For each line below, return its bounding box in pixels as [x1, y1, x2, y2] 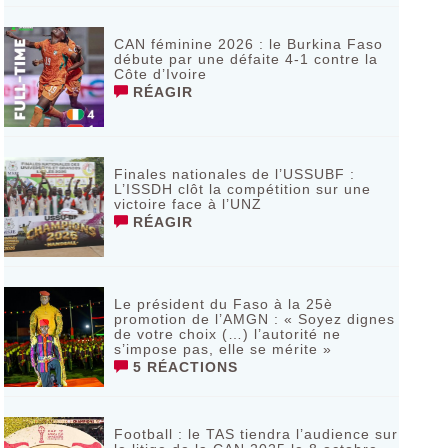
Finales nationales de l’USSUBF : [113, 166, 355, 182]
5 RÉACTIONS [127, 359, 238, 375]
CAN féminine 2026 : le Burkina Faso [113, 36, 383, 52]
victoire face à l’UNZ [113, 196, 262, 212]
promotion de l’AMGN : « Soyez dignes [113, 311, 395, 327]
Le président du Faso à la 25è [113, 296, 333, 312]
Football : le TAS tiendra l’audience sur [113, 426, 398, 442]
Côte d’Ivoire [113, 66, 207, 82]
